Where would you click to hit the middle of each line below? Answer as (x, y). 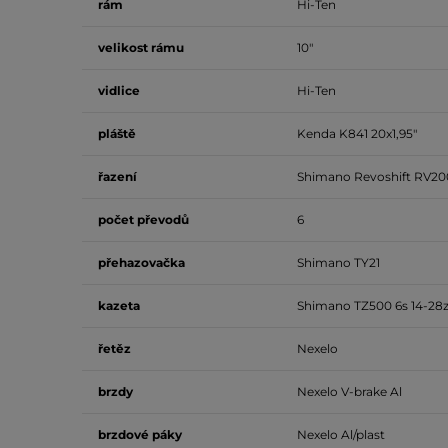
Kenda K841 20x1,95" (357, 133)
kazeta (119, 305)
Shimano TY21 (338, 262)
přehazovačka (141, 262)
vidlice (119, 90)
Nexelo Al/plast (341, 434)
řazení (117, 176)
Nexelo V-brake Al (349, 391)
